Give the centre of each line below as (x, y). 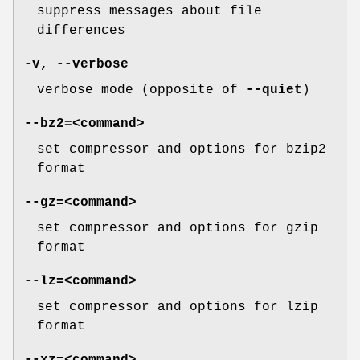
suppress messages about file (149, 12)
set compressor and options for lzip (178, 307)
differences (81, 31)
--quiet (274, 90)
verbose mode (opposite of (141, 90)
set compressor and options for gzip (178, 229)
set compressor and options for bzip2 (182, 150)
